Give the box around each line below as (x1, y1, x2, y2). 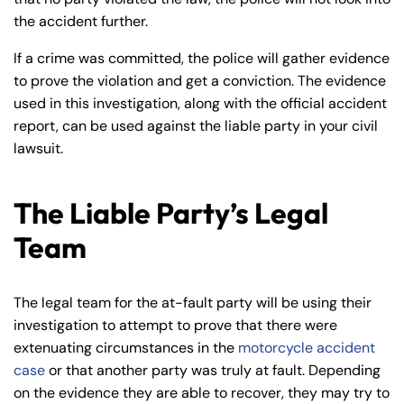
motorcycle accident (238, 338, 375, 357)
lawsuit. (14, 139, 63, 158)
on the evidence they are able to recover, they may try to (14, 383, 390, 402)
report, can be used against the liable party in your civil (14, 116, 378, 135)
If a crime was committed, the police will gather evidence (14, 49, 390, 68)
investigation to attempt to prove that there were (14, 316, 337, 335)
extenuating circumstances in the (14, 338, 238, 357)
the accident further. (14, 12, 148, 31)
